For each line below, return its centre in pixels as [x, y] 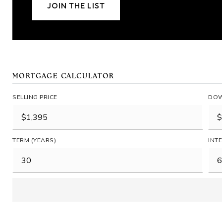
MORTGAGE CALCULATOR [63, 77]
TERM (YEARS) [34, 140]
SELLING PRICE [35, 97]
